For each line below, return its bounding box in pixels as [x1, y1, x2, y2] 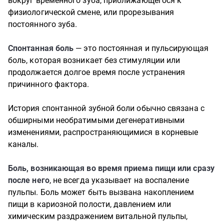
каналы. [8, 139, 39, 149]
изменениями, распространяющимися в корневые [8, 127, 198, 137]
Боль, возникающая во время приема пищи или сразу [8, 163, 214, 173]
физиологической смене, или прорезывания [8, 7, 174, 17]
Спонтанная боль [8, 43, 74, 53]
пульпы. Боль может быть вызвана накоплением [8, 187, 194, 197]
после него [8, 175, 49, 185]
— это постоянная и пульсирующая [73, 43, 208, 53]
